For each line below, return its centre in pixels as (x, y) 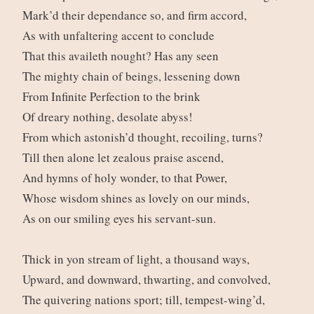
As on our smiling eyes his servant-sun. (121, 219)
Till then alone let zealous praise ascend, (125, 158)
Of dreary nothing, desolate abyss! (109, 117)
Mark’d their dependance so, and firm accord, (136, 15)
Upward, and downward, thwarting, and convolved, (148, 280)
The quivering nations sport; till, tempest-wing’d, (145, 300)
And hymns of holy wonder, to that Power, (127, 178)
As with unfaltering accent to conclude (120, 36)
